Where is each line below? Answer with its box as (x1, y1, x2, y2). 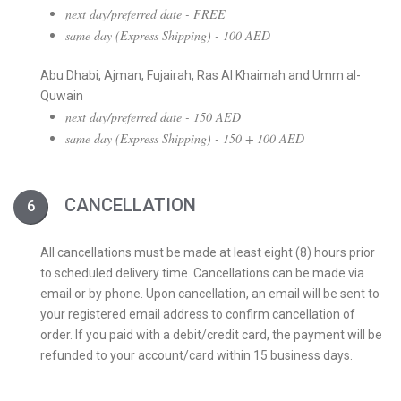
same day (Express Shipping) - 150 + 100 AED (65, 130, 304, 147)
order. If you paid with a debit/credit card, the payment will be (40, 328, 382, 342)
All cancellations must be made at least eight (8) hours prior (40, 245, 375, 260)
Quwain (40, 89, 83, 103)
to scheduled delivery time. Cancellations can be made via (40, 266, 364, 280)
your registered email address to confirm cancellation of (40, 307, 355, 321)
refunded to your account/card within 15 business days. (40, 348, 353, 363)
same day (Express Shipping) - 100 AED (65, 27, 270, 44)
